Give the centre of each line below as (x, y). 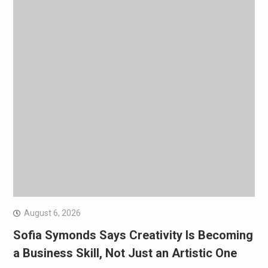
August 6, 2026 (52, 213)
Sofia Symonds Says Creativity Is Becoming (133, 235)
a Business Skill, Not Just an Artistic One (125, 253)
